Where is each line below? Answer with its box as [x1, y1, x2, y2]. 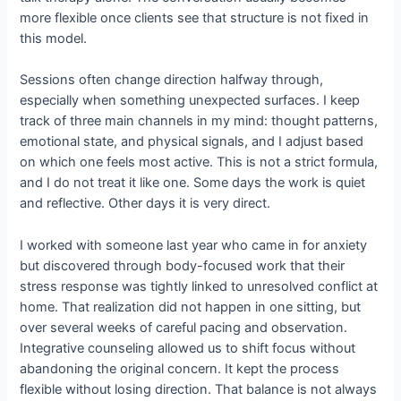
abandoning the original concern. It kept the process [20, 360, 340, 377]
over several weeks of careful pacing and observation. [20, 319, 348, 336]
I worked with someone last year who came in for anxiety [20, 236, 368, 253]
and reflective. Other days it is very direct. [20, 195, 271, 212]
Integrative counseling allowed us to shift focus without [20, 339, 356, 356]
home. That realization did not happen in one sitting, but [20, 298, 362, 315]
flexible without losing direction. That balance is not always [20, 380, 378, 397]
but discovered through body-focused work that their [20, 257, 346, 274]
